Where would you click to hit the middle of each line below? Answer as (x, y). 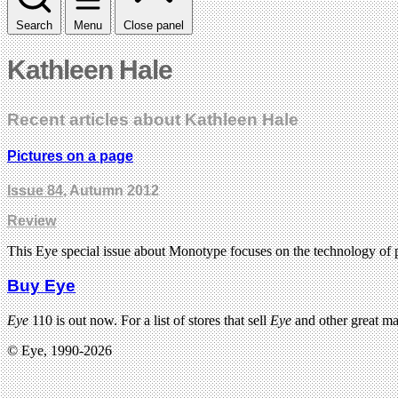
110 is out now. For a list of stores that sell (149, 320)
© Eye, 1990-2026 (60, 350)
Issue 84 (35, 191)
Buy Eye (41, 286)
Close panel (154, 25)
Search (34, 25)
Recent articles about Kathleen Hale (153, 119)
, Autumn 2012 (111, 191)
